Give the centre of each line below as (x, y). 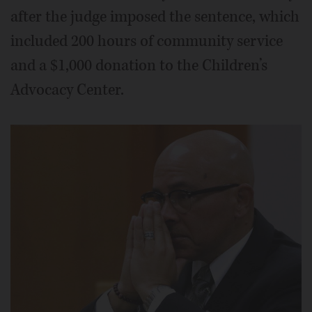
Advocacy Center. (67, 90)
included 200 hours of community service (147, 41)
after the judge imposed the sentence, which (155, 17)
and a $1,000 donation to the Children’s (139, 66)
